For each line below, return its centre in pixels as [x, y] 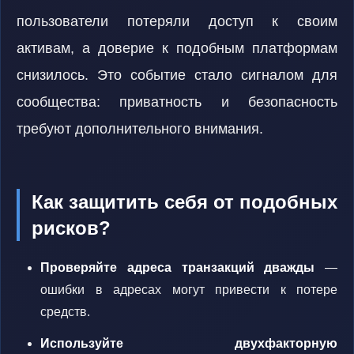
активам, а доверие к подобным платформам [177, 48]
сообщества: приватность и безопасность [177, 102]
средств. [65, 312]
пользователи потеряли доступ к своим [177, 21]
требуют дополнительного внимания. [140, 129]
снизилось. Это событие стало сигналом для [177, 75]
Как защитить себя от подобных [185, 202]
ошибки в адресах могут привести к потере [189, 290]
